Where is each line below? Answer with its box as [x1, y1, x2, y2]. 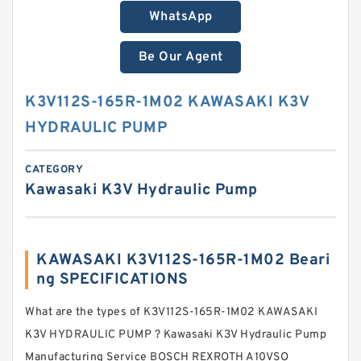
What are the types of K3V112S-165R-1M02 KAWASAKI [25, 305, 317, 319]
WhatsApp [148, 9, 213, 25]
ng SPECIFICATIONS [36, 270, 189, 289]
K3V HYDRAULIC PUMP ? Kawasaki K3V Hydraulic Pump [25, 328, 326, 342]
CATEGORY [25, 164, 83, 176]
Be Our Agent [138, 49, 223, 65]
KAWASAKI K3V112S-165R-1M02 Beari [36, 251, 330, 270]
